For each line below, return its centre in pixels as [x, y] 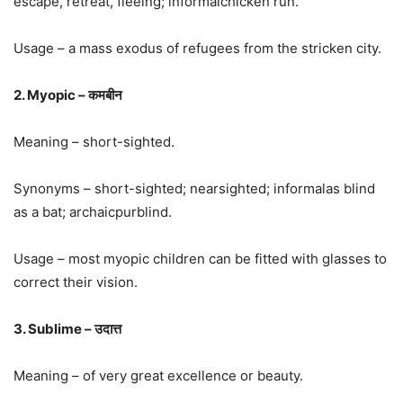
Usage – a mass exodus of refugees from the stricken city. [197, 48]
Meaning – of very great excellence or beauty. [158, 375]
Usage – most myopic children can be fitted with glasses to [200, 258]
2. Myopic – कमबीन [68, 94]
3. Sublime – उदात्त [67, 328]
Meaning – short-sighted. [94, 141]
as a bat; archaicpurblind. [93, 211]
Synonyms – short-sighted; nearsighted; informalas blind [194, 188]
